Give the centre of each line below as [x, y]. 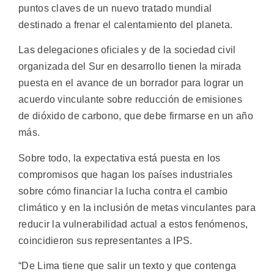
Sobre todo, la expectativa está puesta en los [120, 158]
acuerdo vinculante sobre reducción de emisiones [131, 100]
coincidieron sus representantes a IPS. [106, 240]
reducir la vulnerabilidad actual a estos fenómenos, [133, 224]
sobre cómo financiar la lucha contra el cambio [123, 191]
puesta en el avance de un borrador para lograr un [131, 83]
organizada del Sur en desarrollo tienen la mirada [130, 67]
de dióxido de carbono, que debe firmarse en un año [136, 116]
